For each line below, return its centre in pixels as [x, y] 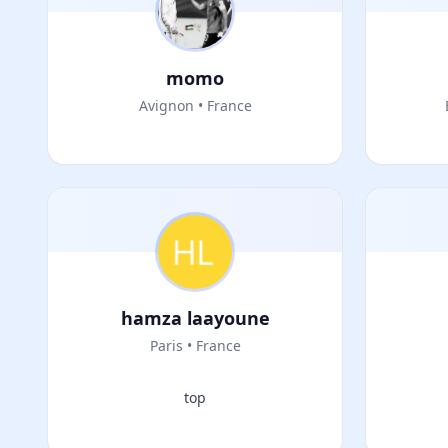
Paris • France [195, 345]
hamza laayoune [195, 318]
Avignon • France [195, 105]
